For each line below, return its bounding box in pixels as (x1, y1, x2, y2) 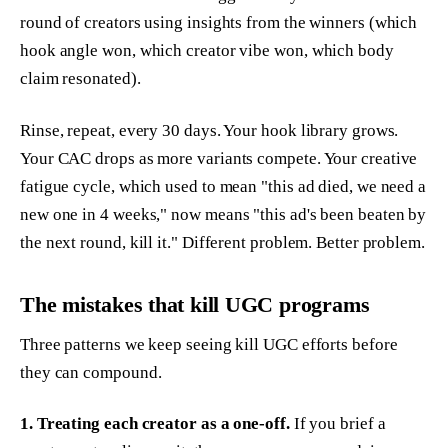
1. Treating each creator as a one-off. (20, 414, 290, 434)
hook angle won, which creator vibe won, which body (20, 41, 394, 61)
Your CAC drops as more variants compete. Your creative (20, 149, 418, 169)
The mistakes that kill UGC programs (20, 292, 370, 318)
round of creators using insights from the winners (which (20, 13, 418, 33)
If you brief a (289, 414, 386, 434)
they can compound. (20, 362, 162, 382)
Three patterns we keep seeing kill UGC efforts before (20, 334, 398, 354)
